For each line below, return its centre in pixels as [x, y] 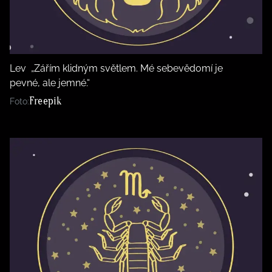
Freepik [46, 101]
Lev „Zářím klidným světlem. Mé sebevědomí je [116, 69]
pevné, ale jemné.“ [50, 83]
